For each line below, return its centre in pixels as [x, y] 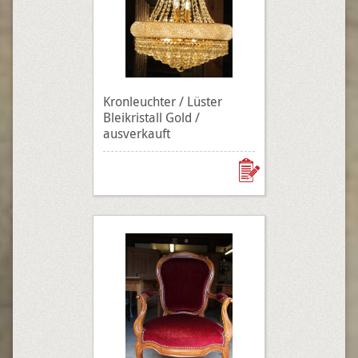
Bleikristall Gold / [151, 117]
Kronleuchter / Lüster [163, 101]
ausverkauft [137, 133]
